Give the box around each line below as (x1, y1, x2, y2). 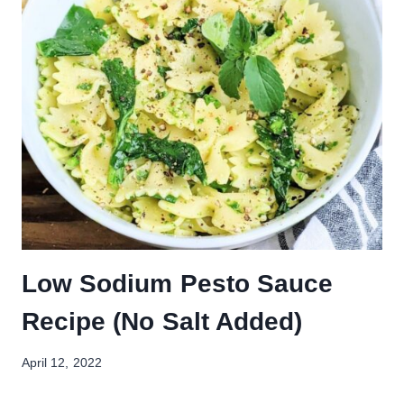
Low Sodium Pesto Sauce (22, 269, 334, 298)
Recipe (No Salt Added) (22, 307, 303, 335)
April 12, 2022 (22, 356, 102, 371)
